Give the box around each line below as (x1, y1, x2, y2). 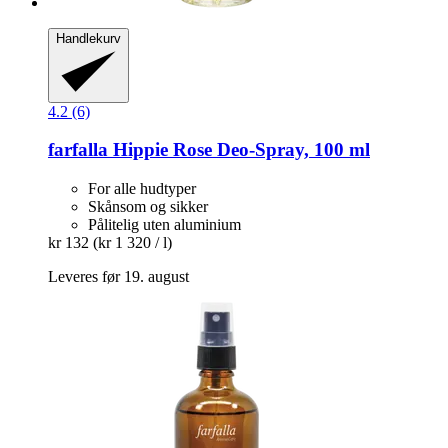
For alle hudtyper (88, 180, 196, 198)
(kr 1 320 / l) (93, 234, 172, 252)
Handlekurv (56, 30, 121, 46)
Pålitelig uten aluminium (88, 216, 241, 234)
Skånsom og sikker (88, 198, 208, 216)
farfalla (48, 139, 108, 161)
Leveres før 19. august (48, 268, 189, 286)
